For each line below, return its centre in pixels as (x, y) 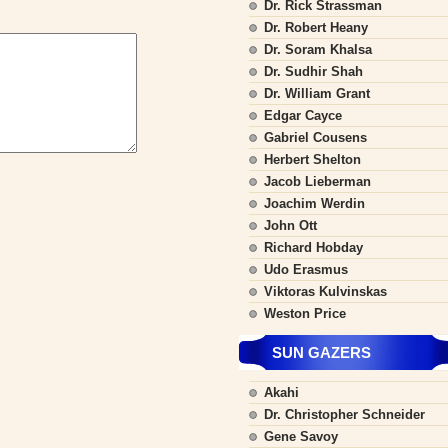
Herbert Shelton (312, 159)
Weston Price (305, 313)
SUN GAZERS (321, 352)
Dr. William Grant (317, 93)
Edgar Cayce (303, 115)
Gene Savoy (301, 436)
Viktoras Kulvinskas (325, 291)
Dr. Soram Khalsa (318, 49)
